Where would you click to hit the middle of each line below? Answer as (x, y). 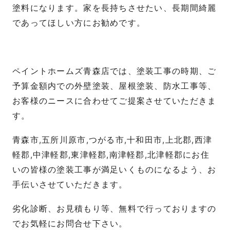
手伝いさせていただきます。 (70, 184)
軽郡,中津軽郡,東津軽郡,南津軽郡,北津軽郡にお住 (111, 155)
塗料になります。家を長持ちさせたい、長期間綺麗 (114, 8)
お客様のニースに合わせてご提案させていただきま (114, 101)
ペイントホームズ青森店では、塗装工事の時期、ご (114, 71)
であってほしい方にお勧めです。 (79, 23)
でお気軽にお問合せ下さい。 (70, 223)
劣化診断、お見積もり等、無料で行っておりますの (114, 208)
